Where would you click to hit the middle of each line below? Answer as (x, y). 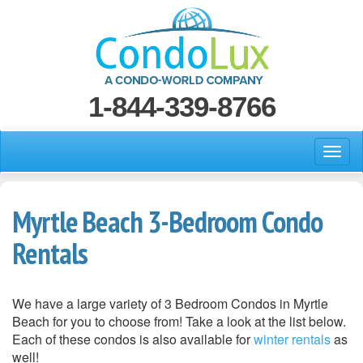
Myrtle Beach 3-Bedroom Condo (167, 222)
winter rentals (292, 339)
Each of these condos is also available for (133, 339)
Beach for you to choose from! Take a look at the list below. (179, 321)
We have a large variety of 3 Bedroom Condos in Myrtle (170, 303)
